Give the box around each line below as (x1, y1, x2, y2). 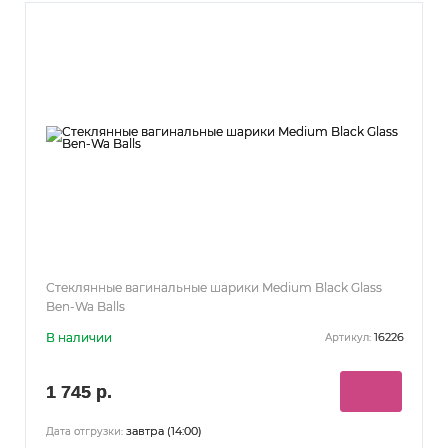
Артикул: (325, 331, 371, 345)
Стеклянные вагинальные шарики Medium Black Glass (46, 279, 382, 295)
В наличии (46, 329, 112, 345)
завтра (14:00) (123, 423, 202, 438)
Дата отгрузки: (46, 424, 123, 438)
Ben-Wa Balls (46, 298, 125, 314)
